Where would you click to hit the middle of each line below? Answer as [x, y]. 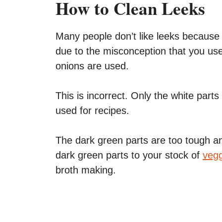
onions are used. [92, 66]
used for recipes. [92, 111]
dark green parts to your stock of [129, 155]
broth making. [86, 170]
